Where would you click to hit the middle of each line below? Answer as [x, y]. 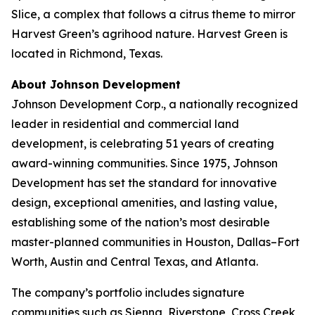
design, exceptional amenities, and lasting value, [144, 202]
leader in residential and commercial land [125, 123]
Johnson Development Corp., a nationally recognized [155, 104]
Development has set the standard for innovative [144, 182]
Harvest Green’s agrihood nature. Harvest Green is [149, 33]
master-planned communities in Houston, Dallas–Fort [155, 242]
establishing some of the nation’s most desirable [141, 222]
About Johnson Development [96, 84]
